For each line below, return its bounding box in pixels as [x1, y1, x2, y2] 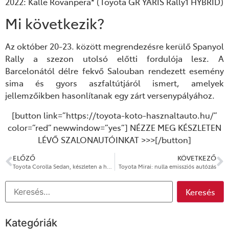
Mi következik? [5, 13, 104, 33]
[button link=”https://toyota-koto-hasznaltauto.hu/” [12, 109, 217, 121]
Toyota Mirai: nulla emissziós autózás [119, 163, 216, 171]
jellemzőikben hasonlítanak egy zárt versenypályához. [5, 89, 215, 101]
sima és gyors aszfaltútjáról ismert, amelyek [5, 77, 224, 89]
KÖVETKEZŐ [177, 153, 216, 163]
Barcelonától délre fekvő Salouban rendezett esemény [5, 65, 224, 77]
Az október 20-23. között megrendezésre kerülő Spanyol [5, 40, 224, 52]
